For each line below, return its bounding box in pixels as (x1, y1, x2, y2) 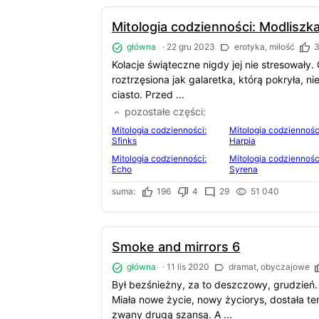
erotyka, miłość (232, 41, 295, 53)
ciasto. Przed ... (112, 88, 184, 101)
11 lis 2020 (167, 261, 209, 272)
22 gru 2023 (167, 41, 215, 53)
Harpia (229, 135, 256, 147)
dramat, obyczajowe (226, 261, 310, 272)
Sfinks (112, 135, 137, 147)
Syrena (229, 164, 258, 175)
